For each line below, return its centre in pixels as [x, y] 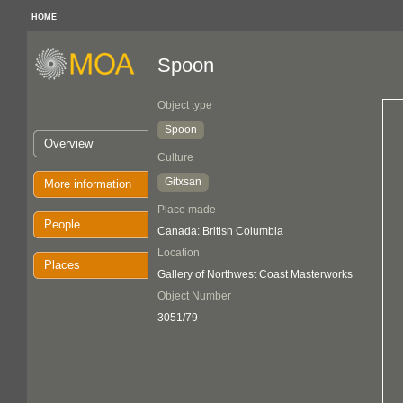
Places [62, 265]
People [62, 224]
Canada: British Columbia [220, 231]
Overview [68, 143]
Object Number [194, 296]
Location [179, 253]
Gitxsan [183, 182]
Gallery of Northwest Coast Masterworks [255, 274]
